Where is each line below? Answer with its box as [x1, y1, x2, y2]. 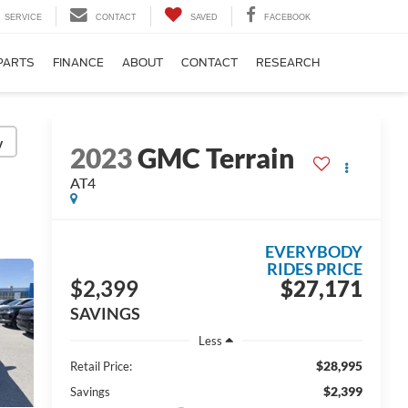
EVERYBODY [265, 241, 362, 262]
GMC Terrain [137, 141, 294, 175]
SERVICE [5, 13, 42, 23]
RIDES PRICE [267, 259, 362, 280]
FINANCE [53, 56, 104, 70]
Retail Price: [69, 358, 132, 373]
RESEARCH [256, 56, 320, 70]
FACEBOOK [264, 13, 311, 23]
